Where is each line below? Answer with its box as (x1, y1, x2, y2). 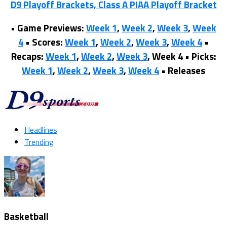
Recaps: (11, 49, 44, 64)
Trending (24, 136, 54, 148)
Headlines (24, 124, 57, 136)
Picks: (191, 49, 216, 64)
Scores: (32, 35, 63, 50)
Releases (168, 63, 205, 78)
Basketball (4, 209, 49, 223)
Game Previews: (17, 21, 84, 35)
